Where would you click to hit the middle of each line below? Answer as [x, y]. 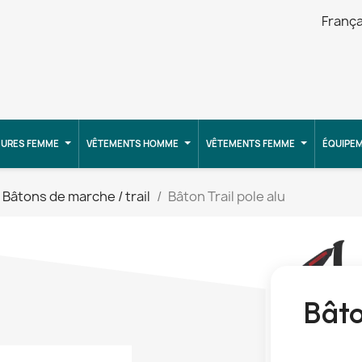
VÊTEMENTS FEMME [250, 144]
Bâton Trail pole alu [227, 197]
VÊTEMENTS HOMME [133, 144]
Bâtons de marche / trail [76, 197]
